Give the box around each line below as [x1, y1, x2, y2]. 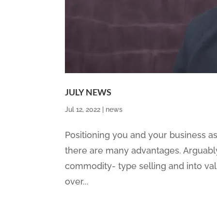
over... [65, 176, 89, 187]
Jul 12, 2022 [65, 106, 101, 114]
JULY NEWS [65, 87, 112, 98]
